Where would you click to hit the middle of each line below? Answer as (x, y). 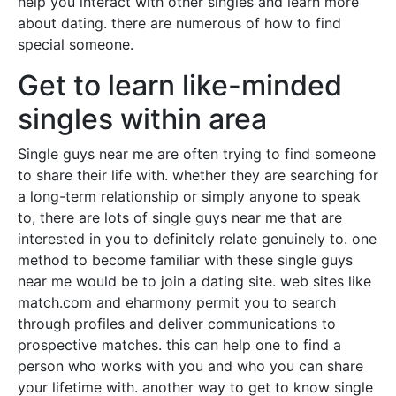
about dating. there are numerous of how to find (179, 23)
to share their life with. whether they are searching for (198, 175)
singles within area (142, 119)
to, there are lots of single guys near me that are (180, 218)
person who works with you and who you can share (190, 366)
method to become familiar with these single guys (185, 260)
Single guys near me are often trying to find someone (197, 154)
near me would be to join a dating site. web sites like (194, 282)
